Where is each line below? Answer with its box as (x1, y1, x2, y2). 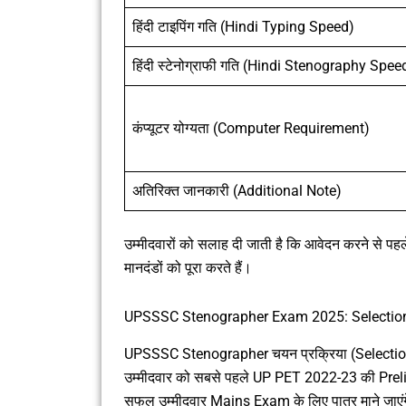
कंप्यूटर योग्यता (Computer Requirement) (132, 120, 370, 138)
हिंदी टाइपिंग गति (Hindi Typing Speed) (132, 18, 354, 36)
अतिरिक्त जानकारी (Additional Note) (132, 182, 342, 200)
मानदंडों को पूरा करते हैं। (124, 259, 252, 277)
